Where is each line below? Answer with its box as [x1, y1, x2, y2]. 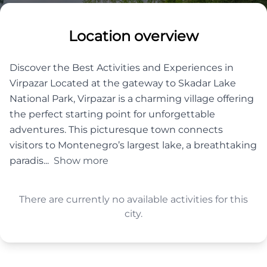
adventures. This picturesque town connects [10, 123, 223, 135]
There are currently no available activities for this [19, 193, 248, 205]
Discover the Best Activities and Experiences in [10, 61, 234, 73]
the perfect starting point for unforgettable [10, 108, 215, 120]
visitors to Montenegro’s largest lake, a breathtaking [10, 139, 257, 151]
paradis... [10, 154, 51, 166]
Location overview [69, 27, 198, 45]
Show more [54, 154, 108, 166]
